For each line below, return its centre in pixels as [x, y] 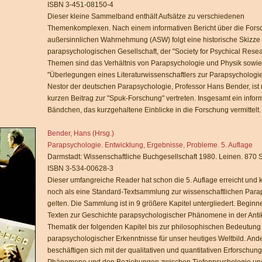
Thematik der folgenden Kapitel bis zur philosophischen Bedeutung [154, 227]
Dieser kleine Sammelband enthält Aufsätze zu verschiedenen [146, 16]
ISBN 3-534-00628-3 [80, 168]
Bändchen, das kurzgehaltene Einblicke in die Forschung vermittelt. [154, 110]
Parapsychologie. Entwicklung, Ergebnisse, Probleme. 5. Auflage [150, 145]
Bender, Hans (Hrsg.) [81, 133]
